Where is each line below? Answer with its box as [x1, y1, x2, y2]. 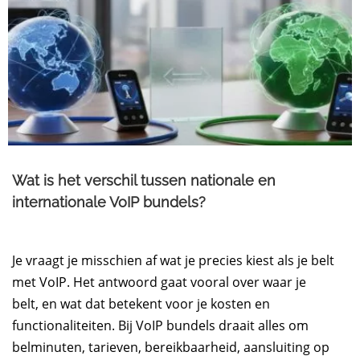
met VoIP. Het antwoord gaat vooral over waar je [12, 272, 307, 291]
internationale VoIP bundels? [12, 193, 207, 211]
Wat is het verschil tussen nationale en [12, 171, 276, 189]
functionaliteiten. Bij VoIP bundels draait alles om [12, 316, 309, 334]
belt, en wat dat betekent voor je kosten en [12, 294, 271, 313]
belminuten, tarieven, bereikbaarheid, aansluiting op [12, 337, 330, 356]
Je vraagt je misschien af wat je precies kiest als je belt [12, 251, 335, 269]
